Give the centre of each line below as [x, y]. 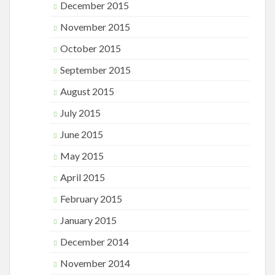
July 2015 [80, 113]
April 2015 [83, 177]
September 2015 [95, 70]
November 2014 [95, 263]
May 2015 [82, 156]
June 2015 [82, 134]
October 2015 [91, 48]
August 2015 [87, 91]
